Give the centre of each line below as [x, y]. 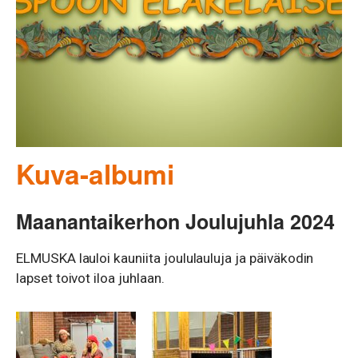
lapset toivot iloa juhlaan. [90, 278]
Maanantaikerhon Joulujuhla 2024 [175, 222]
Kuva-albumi [95, 173]
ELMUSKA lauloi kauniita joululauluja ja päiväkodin [165, 259]
